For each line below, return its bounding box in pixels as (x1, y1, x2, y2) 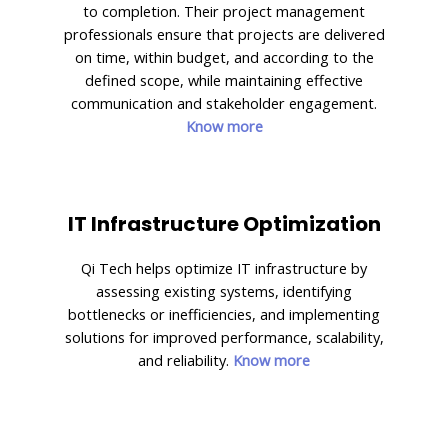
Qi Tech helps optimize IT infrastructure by (81, 257, 367, 278)
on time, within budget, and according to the (74, 46, 374, 67)
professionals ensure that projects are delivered (63, 23, 385, 44)
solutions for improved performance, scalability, (64, 326, 384, 347)
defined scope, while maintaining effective (85, 69, 363, 90)
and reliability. (138, 349, 233, 370)
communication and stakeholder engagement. (71, 92, 377, 113)
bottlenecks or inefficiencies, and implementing (68, 303, 380, 324)
